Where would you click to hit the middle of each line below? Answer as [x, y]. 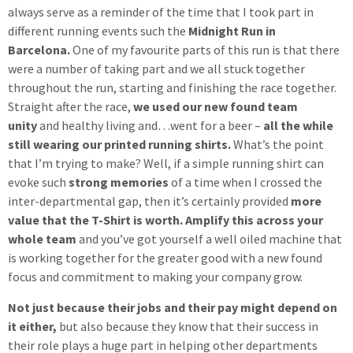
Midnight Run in [231, 31]
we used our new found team [216, 107]
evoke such [38, 182]
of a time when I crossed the [245, 182]
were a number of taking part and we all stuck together [156, 69]
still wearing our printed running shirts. [119, 145]
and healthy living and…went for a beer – [150, 126]
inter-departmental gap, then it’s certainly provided [149, 201]
